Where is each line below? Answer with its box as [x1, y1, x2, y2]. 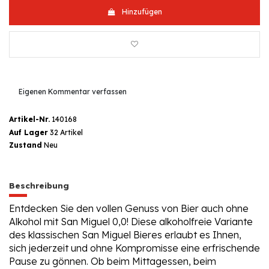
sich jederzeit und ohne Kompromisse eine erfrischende [9, 242, 260, 255]
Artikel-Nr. [9, 115, 50, 124]
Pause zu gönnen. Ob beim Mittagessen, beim [9, 255, 216, 268]
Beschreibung [9, 180, 69, 191]
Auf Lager [9, 127, 48, 137]
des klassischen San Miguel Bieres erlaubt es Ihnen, [9, 229, 241, 241]
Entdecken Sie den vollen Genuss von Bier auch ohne [9, 202, 249, 215]
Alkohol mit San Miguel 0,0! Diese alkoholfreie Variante [9, 216, 253, 228]
